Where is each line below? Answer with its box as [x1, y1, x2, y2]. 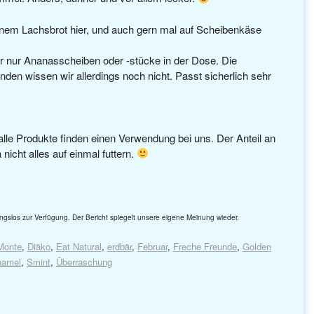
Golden [242, 239, 271, 253]
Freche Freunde [172, 239, 237, 253]
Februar [137, 239, 168, 253]
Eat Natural [55, 239, 102, 253]
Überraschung [55, 254, 112, 268]
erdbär [107, 239, 132, 253]
